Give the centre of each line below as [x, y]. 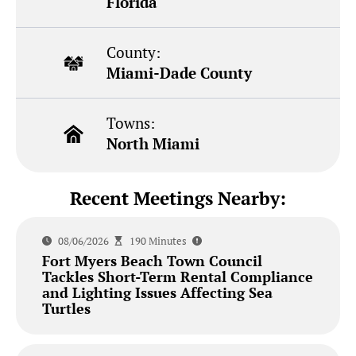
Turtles [66, 308]
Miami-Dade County [180, 73]
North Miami [153, 144]
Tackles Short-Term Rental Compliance [177, 276]
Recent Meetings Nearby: [178, 199]
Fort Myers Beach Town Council [152, 260]
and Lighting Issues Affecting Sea [157, 292]
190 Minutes [158, 240]
